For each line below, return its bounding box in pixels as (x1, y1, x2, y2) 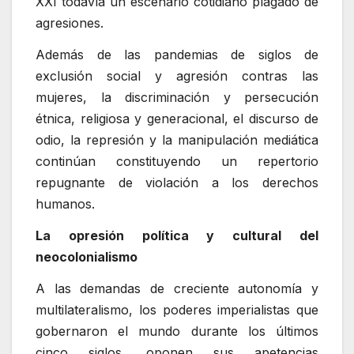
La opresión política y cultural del (36, 227, 318, 243)
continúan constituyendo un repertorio (36, 153, 318, 170)
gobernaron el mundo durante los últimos (36, 322, 318, 339)
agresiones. (36, 15, 104, 32)
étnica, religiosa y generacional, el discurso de (36, 111, 318, 127)
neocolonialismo (36, 248, 137, 265)
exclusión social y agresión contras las (36, 68, 318, 85)
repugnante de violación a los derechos (36, 175, 318, 191)
